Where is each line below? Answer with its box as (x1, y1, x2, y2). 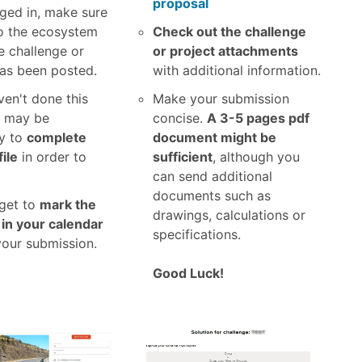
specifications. (153, 226, 242, 243)
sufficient (153, 149, 213, 166)
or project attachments (153, 42, 299, 59)
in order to (17, 149, 86, 166)
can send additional (153, 168, 273, 185)
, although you (213, 149, 301, 166)
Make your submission (153, 90, 290, 107)
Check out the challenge (153, 23, 307, 40)
